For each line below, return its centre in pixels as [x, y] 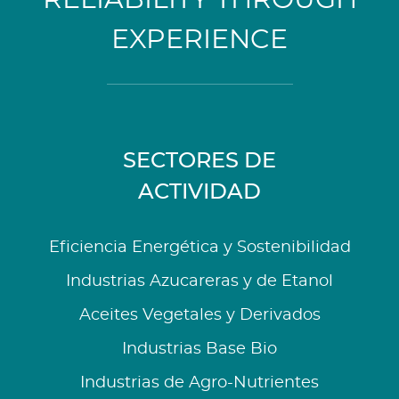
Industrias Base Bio [199, 349]
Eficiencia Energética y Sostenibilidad [199, 247]
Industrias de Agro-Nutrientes [199, 383]
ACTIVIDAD [199, 192]
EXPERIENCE [199, 40]
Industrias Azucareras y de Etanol [199, 281]
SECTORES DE [199, 161]
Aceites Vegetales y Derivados [199, 315]
